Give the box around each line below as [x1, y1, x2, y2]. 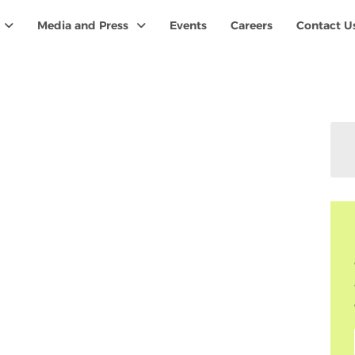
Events [169, 18, 207, 32]
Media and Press [36, 18, 128, 32]
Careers [230, 18, 273, 32]
